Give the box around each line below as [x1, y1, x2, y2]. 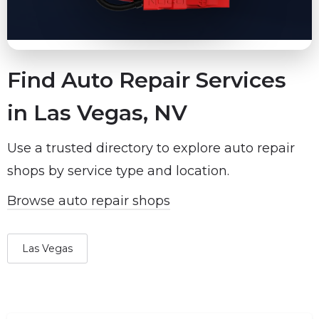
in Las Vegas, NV [7, 99, 187, 126]
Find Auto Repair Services [7, 66, 286, 93]
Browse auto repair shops [7, 192, 170, 209]
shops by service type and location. [7, 162, 229, 179]
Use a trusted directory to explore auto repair [7, 140, 295, 156]
